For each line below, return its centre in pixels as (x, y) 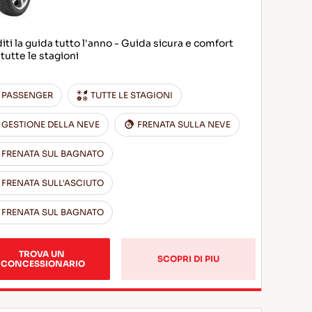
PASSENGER (28, 95)
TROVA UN (43, 254)
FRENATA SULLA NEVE (184, 124)
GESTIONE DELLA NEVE (51, 124)
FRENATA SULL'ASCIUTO (53, 183)
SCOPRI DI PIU (189, 259)
